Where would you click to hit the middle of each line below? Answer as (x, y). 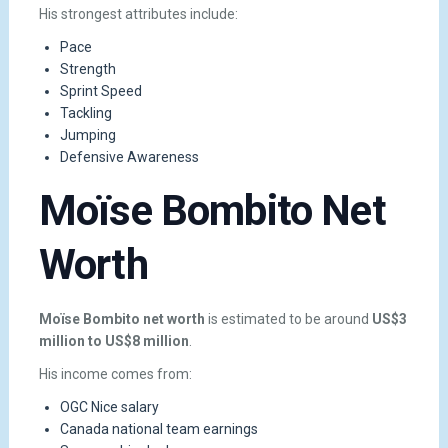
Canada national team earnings (158, 429)
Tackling (85, 112)
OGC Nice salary (109, 407)
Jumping (87, 134)
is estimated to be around (288, 318)
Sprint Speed (100, 90)
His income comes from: (115, 374)
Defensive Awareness (129, 156)
